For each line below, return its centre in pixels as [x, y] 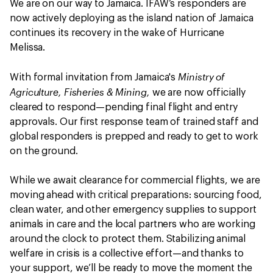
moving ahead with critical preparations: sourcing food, [136, 195]
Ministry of [201, 77]
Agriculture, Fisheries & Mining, [81, 92]
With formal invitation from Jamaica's [94, 78]
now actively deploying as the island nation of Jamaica [132, 19]
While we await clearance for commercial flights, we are [135, 181]
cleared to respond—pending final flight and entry [124, 108]
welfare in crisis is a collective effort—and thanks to [127, 254]
